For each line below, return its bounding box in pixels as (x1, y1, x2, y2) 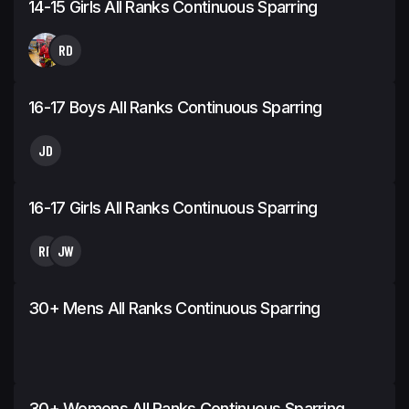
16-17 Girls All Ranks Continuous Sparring (28, 197, 318, 217)
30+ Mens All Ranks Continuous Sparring (28, 298, 320, 318)
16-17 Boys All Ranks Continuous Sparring (28, 97, 322, 117)
